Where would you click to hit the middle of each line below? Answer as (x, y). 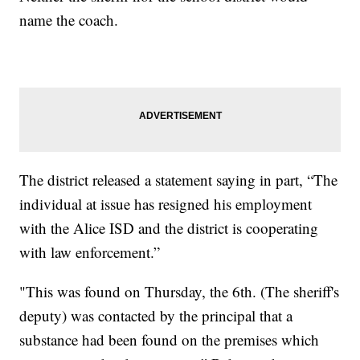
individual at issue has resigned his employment (166, 204)
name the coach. (69, 20)
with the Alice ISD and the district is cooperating (169, 228)
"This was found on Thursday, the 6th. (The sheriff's (180, 292)
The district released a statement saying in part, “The (179, 180)
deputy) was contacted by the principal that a (156, 316)
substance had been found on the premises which (170, 340)
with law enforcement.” (90, 252)
